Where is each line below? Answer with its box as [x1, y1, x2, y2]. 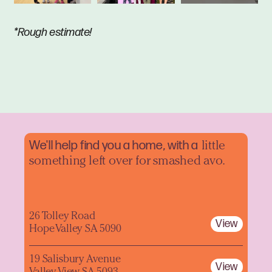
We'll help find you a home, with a [29, 138, 199, 154]
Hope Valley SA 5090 [29, 224, 121, 236]
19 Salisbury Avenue [29, 254, 121, 265]
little [198, 140, 226, 154]
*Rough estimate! [14, 26, 93, 39]
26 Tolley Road [29, 211, 95, 223]
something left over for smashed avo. [29, 155, 225, 169]
